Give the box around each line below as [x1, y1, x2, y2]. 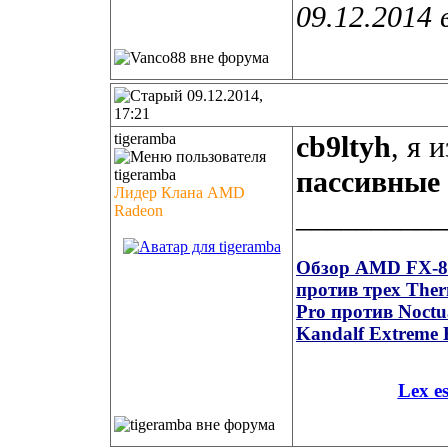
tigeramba [114, 130, 176, 147]
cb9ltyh [296, 130, 391, 164]
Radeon [114, 202, 163, 219]
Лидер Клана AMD [114, 184, 245, 201]
